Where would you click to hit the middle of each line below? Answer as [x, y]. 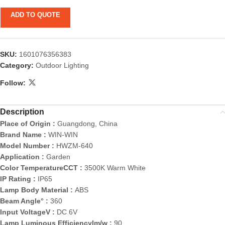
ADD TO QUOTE [35, 15]
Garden [58, 157]
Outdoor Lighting [62, 66]
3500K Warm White [115, 168]
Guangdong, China [87, 124]
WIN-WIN [63, 135]
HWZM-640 [75, 146]
